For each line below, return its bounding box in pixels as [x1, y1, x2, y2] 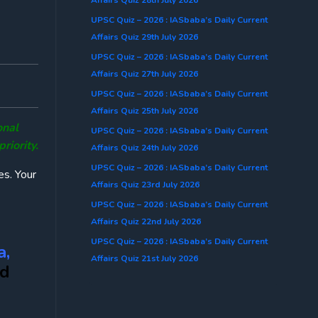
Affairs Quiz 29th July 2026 [91, 31, 198, 43]
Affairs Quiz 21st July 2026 [91, 252, 198, 264]
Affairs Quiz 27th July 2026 [91, 67, 198, 79]
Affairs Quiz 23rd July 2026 [91, 178, 199, 190]
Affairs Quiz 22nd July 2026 [91, 215, 201, 227]
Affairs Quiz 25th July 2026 [91, 104, 198, 116]
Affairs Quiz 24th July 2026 [91, 141, 198, 153]
